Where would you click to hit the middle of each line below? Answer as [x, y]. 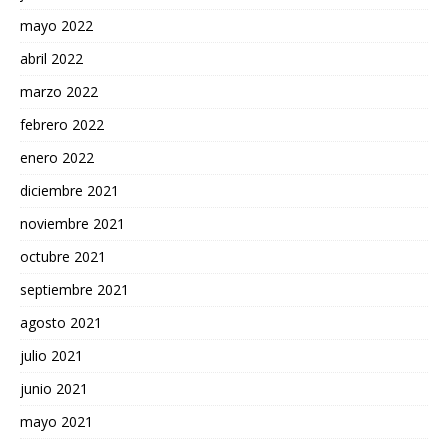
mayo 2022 [56, 25]
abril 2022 [51, 58]
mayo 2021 [56, 421]
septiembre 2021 [74, 289]
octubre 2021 [63, 256]
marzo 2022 [59, 91]
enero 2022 [57, 157]
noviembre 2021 [72, 223]
